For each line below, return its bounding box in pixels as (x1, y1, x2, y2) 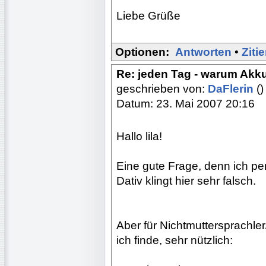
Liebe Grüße (116, 9, 180, 22)
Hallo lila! (116, 129, 162, 142)
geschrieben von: (116, 82, 208, 95)
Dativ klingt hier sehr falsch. (116, 174, 256, 187)
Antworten (175, 45, 232, 58)
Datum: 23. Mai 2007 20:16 (116, 97, 255, 110)
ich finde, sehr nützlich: (116, 233, 233, 246)
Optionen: (115, 45, 169, 58)
